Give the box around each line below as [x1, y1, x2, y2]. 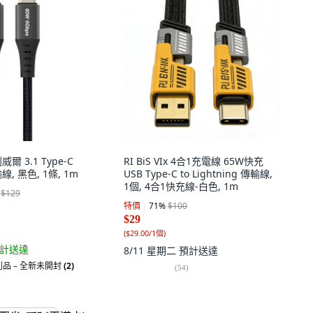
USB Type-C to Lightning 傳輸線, [124, 167, 272, 180]
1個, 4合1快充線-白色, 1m [124, 180, 238, 193]
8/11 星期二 [124, 244, 179, 257]
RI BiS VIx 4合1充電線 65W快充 [124, 154, 263, 168]
